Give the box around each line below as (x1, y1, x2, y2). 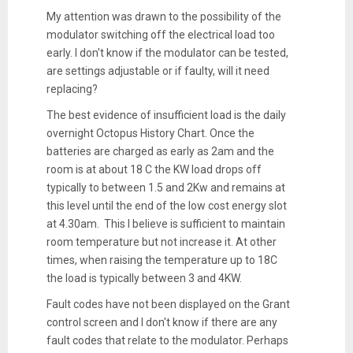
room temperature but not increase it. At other (46, 236, 277, 249)
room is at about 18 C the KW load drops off (46, 163, 262, 176)
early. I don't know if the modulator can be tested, (46, 46, 288, 60)
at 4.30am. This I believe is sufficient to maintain (46, 217, 285, 231)
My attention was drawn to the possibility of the (46, 10, 281, 24)
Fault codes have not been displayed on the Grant (46, 298, 290, 311)
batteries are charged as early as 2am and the (46, 145, 274, 158)
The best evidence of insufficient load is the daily (46, 109, 286, 122)
